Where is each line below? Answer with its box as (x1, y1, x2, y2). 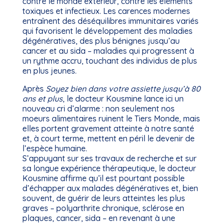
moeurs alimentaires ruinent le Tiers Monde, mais (22, 113, 200, 123)
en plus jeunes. (22, 66, 77, 76)
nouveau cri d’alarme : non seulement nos (22, 104, 175, 113)
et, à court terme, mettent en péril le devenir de (22, 133, 195, 143)
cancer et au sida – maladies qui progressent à (22, 46, 194, 56)
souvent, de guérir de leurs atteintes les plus (22, 193, 185, 203)
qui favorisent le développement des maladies (22, 26, 193, 36)
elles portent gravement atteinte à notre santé (22, 123, 194, 133)
